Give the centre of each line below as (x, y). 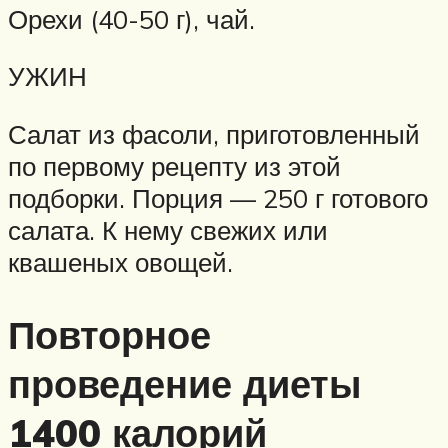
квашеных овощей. (120, 261)
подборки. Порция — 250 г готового (218, 197)
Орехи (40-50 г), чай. (131, 18)
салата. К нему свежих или (168, 229)
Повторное (109, 334)
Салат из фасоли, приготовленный (214, 133)
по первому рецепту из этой (174, 165)
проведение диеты (184, 383)
